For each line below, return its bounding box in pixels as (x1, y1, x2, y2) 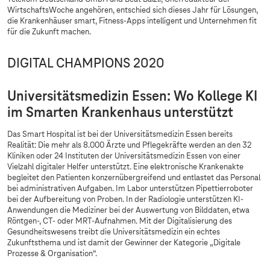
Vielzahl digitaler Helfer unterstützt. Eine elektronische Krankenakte (7, 163, 243, 172)
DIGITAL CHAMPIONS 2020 (7, 57, 168, 72)
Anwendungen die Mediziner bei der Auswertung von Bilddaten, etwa (7, 206, 250, 216)
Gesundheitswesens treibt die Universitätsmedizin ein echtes (7, 228, 220, 237)
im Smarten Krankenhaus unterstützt (7, 105, 233, 121)
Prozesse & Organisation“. (7, 250, 97, 259)
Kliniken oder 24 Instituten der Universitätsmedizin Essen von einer (7, 152, 240, 162)
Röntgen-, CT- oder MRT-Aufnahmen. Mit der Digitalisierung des (7, 217, 232, 227)
